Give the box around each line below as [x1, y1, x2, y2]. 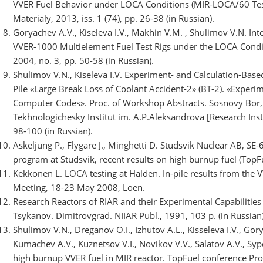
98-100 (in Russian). [12, 124, 93, 137]
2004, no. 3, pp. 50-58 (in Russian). [12, 54, 154, 66]
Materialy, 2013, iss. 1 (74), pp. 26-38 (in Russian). [12, 12, 214, 24]
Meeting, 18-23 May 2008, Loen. [12, 181, 145, 193]
